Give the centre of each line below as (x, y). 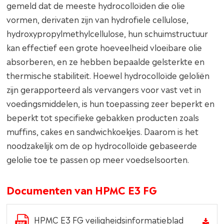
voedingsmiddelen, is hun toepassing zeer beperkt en (111, 103)
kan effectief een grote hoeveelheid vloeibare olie (104, 47)
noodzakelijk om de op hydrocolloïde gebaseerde (102, 145)
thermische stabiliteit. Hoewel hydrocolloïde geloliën (108, 75)
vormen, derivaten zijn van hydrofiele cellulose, (98, 19)
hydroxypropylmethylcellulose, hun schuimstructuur (107, 33)
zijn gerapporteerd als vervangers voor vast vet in (104, 89)
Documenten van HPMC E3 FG (82, 189)
